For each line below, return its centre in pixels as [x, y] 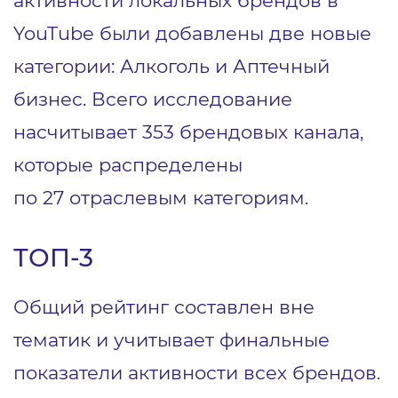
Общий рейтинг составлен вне [164, 306]
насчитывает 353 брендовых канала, [188, 131]
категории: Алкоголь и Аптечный [171, 66]
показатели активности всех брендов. [197, 372]
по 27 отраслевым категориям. [161, 197]
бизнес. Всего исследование [153, 99]
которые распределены [128, 164]
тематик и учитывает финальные [171, 339]
